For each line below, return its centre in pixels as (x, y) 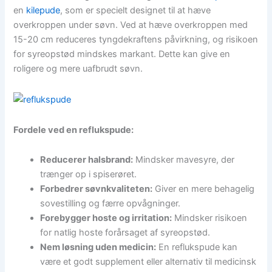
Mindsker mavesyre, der (184, 160)
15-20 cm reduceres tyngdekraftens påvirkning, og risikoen (136, 40)
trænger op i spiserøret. (89, 175)
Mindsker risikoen (210, 218)
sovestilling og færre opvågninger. (110, 204)
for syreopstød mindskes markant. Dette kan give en (122, 54)
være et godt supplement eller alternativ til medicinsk (148, 262)
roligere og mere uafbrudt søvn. (78, 69)
